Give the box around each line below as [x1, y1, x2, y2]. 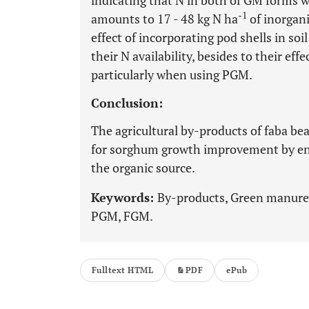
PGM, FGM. [91, 208, 153, 224]
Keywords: [91, 189, 157, 206]
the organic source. [91, 159, 195, 176]
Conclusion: [91, 94, 163, 111]
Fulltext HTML [92, 265, 154, 275]
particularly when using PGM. [91, 66, 252, 83]
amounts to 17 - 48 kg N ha [91, 10, 238, 27]
